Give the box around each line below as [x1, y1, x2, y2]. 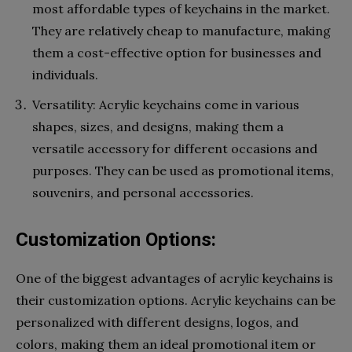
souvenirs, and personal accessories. [32, 184, 254, 200]
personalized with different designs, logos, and [16, 313, 299, 330]
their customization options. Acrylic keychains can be [16, 291, 335, 308]
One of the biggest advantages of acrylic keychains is [16, 269, 333, 286]
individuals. [32, 66, 98, 82]
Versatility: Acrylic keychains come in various [32, 96, 299, 112]
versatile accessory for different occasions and [32, 140, 317, 156]
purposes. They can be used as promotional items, [32, 162, 334, 178]
